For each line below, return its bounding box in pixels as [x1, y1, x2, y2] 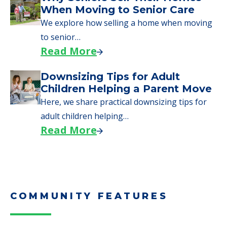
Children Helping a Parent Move [41, 82, 212, 95]
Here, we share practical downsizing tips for [41, 96, 207, 107]
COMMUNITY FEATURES [10, 190, 168, 202]
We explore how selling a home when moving [41, 17, 212, 28]
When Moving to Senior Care [41, 3, 195, 16]
